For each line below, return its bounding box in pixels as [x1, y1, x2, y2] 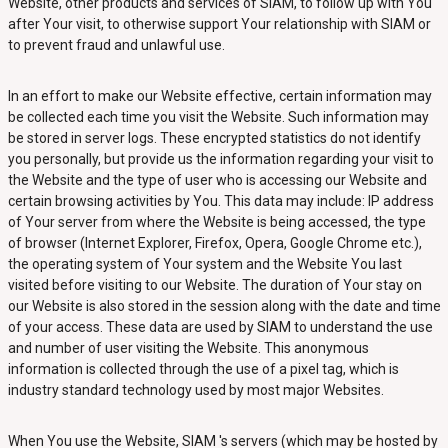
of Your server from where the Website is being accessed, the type [7, 214, 426, 230]
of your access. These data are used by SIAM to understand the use [7, 319, 433, 335]
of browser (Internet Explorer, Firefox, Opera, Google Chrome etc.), [7, 235, 422, 251]
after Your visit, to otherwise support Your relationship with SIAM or [7, 16, 431, 32]
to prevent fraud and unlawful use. [7, 37, 228, 53]
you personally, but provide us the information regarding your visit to [7, 151, 434, 167]
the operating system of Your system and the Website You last [7, 256, 402, 272]
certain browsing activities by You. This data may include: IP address [7, 193, 434, 209]
